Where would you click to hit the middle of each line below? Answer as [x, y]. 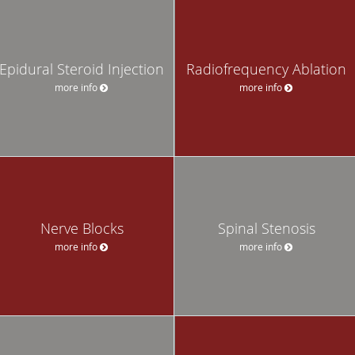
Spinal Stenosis [266, 228]
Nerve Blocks [82, 228]
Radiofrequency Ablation [266, 69]
